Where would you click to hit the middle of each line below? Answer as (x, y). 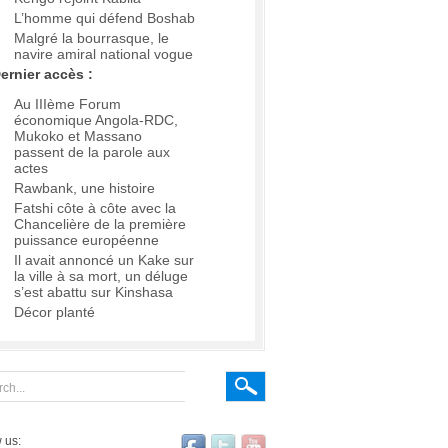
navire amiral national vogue (103, 54)
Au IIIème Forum (67, 104)
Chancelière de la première (100, 224)
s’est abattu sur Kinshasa (93, 292)
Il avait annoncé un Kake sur (104, 260)
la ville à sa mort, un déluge (101, 276)
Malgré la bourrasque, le (91, 38)
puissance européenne (86, 240)
